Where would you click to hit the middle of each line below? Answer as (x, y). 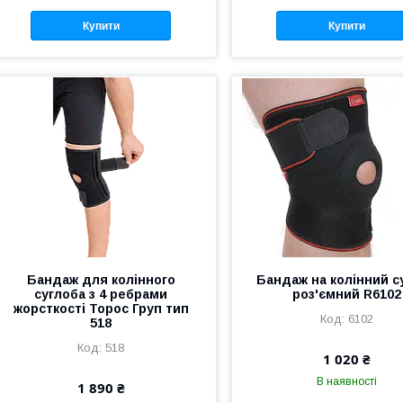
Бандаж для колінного (101, 279)
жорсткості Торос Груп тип (101, 308)
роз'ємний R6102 (346, 294)
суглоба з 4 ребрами (101, 294)
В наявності (346, 381)
